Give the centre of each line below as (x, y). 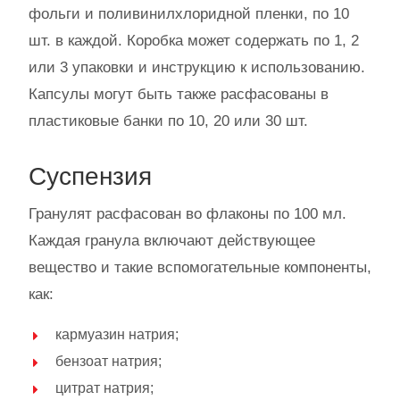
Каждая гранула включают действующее (172, 240)
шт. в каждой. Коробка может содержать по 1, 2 (194, 40)
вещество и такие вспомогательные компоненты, (200, 267)
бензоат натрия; (108, 361)
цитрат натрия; (104, 387)
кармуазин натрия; (117, 334)
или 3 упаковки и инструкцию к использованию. (197, 67)
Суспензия (90, 176)
